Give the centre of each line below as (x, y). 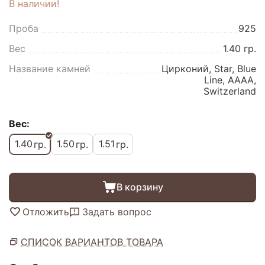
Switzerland (230, 91)
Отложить (46, 211)
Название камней (50, 68)
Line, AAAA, (230, 80)
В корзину (140, 187)
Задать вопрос (117, 211)
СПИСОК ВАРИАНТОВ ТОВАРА (92, 242)
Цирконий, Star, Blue (209, 68)
